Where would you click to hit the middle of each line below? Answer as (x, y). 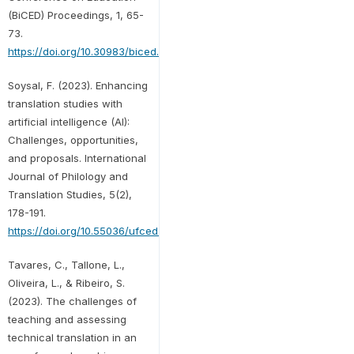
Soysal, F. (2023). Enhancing (77, 85)
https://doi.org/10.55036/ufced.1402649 (104, 230)
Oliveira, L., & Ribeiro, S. (66, 282)
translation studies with (65, 103)
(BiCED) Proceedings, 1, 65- (75, 15)
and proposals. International (77, 158)
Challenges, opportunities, (73, 139)
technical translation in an (72, 337)
